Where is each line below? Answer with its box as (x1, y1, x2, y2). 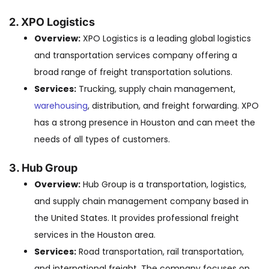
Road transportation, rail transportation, (76, 246, 244, 258)
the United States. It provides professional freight (34, 212, 239, 224)
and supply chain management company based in (34, 195, 249, 207)
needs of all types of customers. (34, 133, 170, 145)
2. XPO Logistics (9, 16, 95, 28)
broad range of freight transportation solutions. (34, 66, 232, 78)
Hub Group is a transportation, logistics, (80, 178, 246, 190)
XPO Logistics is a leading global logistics (80, 32, 251, 44)
